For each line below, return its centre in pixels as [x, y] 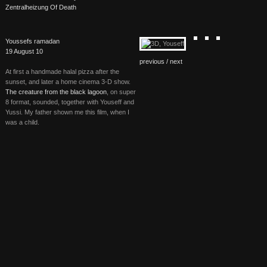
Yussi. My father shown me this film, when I [67, 112]
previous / [155, 61]
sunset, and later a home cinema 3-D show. [68, 82]
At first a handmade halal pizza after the [62, 72]
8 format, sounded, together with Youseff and [70, 102]
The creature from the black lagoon [56, 92]
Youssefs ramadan [32, 41]
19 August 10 [24, 51]
